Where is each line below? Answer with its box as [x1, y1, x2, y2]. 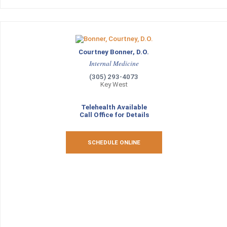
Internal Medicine [89, 59, 139, 68]
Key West [100, 81, 128, 88]
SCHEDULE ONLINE [88, 139, 140, 146]
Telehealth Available [81, 103, 147, 111]
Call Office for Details [79, 111, 149, 119]
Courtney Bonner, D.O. [79, 48, 149, 56]
